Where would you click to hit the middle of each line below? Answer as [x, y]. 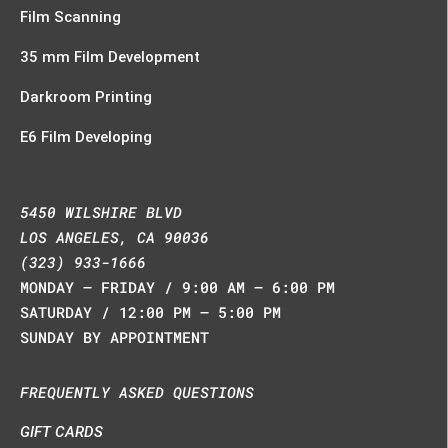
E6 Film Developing [86, 136]
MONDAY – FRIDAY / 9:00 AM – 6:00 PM [178, 286]
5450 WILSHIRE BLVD [101, 211]
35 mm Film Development [110, 56]
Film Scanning [71, 16]
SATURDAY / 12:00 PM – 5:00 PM [151, 311]
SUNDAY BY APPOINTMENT [115, 336]
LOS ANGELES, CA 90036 [115, 236]
